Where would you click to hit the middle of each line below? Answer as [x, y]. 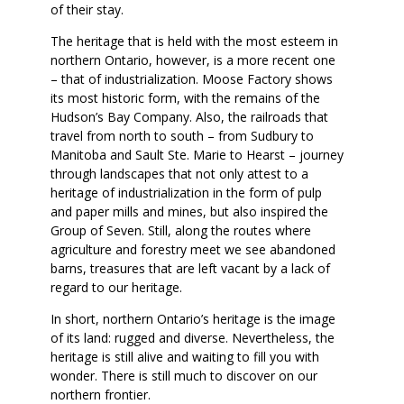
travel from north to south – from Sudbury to [182, 135]
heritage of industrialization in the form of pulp [186, 192]
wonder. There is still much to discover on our [184, 375]
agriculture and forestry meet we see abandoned [193, 249]
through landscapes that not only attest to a [179, 173]
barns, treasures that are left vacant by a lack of [190, 268]
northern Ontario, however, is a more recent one [193, 60]
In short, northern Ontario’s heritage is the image [193, 318]
